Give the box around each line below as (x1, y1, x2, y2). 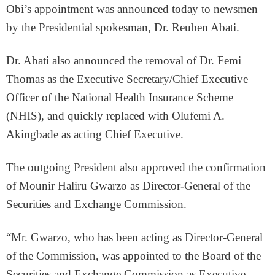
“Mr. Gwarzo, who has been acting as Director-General (6, 231, 263, 244)
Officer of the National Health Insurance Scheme (6, 91, 233, 104)
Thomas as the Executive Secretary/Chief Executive (6, 72, 248, 85)
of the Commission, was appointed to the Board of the (6, 249, 261, 262)
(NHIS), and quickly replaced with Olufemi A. (6, 109, 225, 122)
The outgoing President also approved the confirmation (6, 161, 266, 174)
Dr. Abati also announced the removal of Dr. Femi (6, 54, 241, 67)
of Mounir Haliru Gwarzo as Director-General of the (6, 179, 250, 192)
